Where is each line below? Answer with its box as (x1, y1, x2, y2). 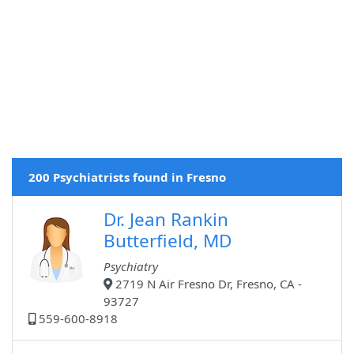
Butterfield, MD (104, 228, 232, 254)
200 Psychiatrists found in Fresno (28, 169, 226, 186)
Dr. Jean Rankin (104, 207, 228, 232)
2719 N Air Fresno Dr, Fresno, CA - (112, 276, 302, 292)
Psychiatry (104, 258, 158, 275)
